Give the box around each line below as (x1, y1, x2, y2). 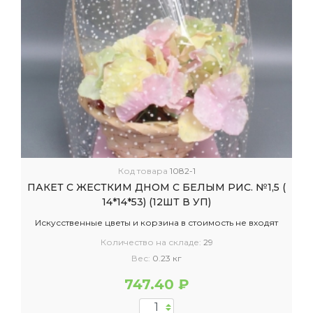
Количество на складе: (100, 237, 203, 247)
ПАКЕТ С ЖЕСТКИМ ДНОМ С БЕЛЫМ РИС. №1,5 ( (27, 181, 286, 194)
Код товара (117, 166, 170, 176)
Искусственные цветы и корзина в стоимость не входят (35, 217, 278, 228)
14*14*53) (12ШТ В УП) (102, 196, 211, 208)
